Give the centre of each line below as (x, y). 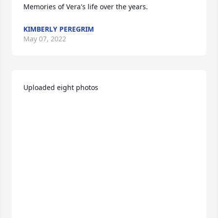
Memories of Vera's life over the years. (86, 7)
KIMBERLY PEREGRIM (59, 29)
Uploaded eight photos (62, 87)
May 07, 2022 (45, 39)
